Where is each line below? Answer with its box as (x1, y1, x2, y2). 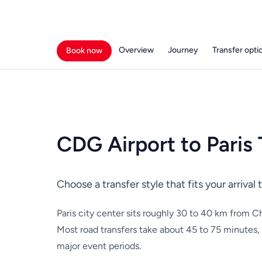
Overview (118, 45, 154, 56)
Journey (167, 45, 198, 56)
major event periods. (56, 240, 141, 252)
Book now (65, 46, 102, 56)
